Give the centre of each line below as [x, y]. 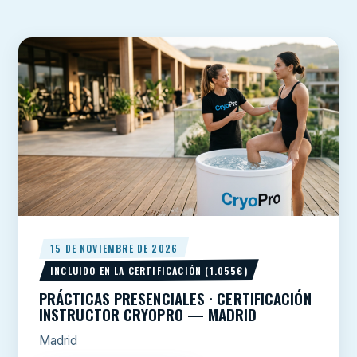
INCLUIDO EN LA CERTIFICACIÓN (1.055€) [149, 271]
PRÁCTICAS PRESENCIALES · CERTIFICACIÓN [175, 299]
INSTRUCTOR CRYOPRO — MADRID [148, 315]
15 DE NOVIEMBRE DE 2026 [114, 249]
